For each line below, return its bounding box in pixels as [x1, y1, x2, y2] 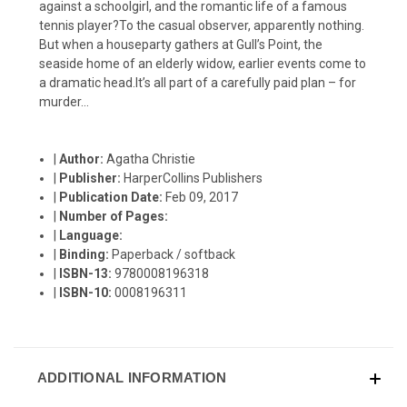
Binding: [59, 246, 113, 262]
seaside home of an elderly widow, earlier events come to [39, 55, 366, 71]
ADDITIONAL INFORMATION [36, 369, 227, 385]
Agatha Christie [106, 151, 196, 166]
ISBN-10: [59, 284, 115, 300]
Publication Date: [59, 189, 166, 204]
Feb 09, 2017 [165, 189, 239, 204]
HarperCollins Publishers [124, 170, 263, 185]
